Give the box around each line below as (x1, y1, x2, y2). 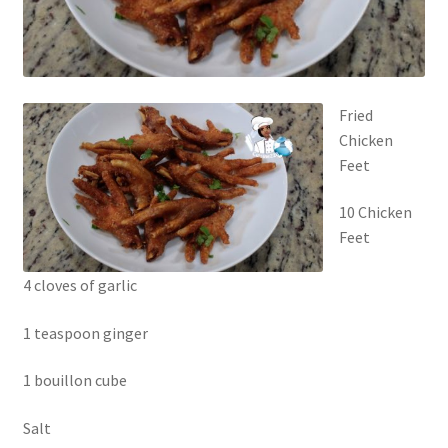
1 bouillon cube (22, 370, 127, 391)
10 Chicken (338, 202, 412, 223)
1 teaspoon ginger (22, 322, 148, 343)
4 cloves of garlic (22, 275, 137, 296)
